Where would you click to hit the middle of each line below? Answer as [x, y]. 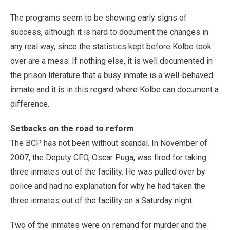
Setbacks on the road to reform [72, 129]
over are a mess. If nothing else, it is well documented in [111, 61]
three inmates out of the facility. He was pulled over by [108, 172]
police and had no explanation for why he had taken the [108, 186]
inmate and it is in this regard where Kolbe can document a [114, 90]
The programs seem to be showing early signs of [99, 18]
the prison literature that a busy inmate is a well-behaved [112, 75]
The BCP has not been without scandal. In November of [109, 143]
